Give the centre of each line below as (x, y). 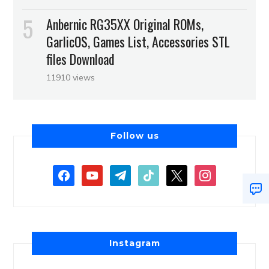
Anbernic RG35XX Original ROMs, (125, 24)
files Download (81, 59)
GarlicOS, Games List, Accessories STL (138, 41)
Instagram (134, 243)
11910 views (71, 77)
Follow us (134, 135)
